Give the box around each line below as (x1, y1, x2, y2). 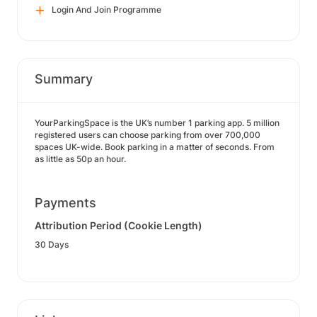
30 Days (35, 239, 69, 250)
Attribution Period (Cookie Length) (35, 219, 202, 231)
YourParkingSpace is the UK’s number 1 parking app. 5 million (35, 117, 279, 128)
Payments (35, 195, 96, 210)
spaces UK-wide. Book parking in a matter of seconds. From (35, 142, 275, 152)
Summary (35, 71, 93, 86)
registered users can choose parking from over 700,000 (35, 129, 260, 140)
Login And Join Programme (52, 4, 161, 15)
